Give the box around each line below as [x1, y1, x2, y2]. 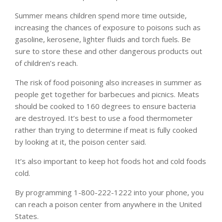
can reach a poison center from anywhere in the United [15, 199, 202, 209]
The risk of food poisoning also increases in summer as [15, 77, 202, 87]
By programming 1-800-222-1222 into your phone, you [15, 187, 204, 197]
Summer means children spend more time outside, [15, 10, 187, 20]
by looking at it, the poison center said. [15, 136, 146, 147]
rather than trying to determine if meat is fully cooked [15, 124, 197, 135]
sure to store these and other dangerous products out [15, 46, 202, 56]
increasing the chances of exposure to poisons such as [15, 22, 201, 32]
